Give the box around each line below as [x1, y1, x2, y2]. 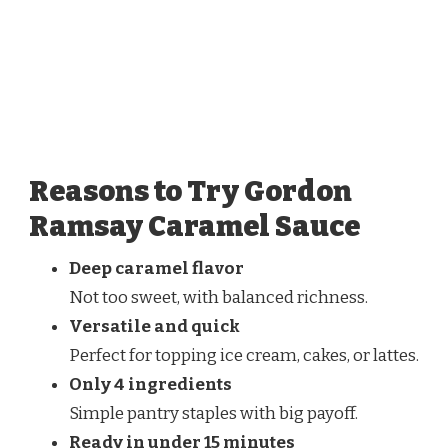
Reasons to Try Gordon [29, 174, 352, 210]
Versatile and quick [69, 316, 240, 338]
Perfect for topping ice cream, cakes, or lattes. [69, 345, 419, 367]
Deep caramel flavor [69, 258, 244, 280]
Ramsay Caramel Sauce [29, 209, 360, 245]
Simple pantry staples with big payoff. [69, 403, 358, 425]
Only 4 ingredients [69, 374, 232, 396]
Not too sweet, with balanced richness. [69, 287, 368, 309]
